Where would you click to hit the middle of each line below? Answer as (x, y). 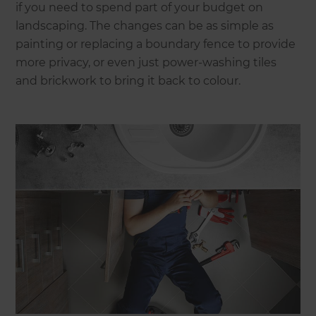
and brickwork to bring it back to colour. (130, 80)
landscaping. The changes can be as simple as (145, 25)
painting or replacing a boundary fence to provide (156, 44)
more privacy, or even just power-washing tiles (146, 62)
